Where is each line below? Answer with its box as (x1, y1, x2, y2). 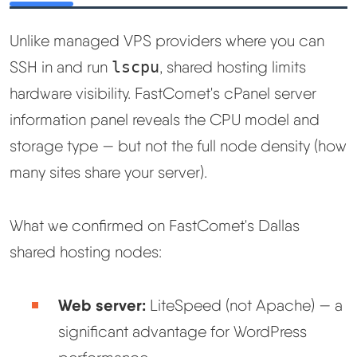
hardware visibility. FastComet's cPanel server (10, 84, 316, 104)
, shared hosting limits (159, 57, 306, 77)
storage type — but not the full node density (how (10, 136, 347, 156)
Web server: (57, 294, 146, 315)
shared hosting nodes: (10, 241, 162, 261)
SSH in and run (10, 57, 112, 77)
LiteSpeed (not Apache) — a (145, 295, 343, 315)
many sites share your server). (10, 163, 207, 182)
